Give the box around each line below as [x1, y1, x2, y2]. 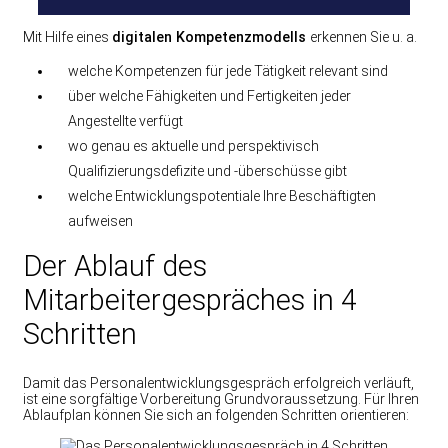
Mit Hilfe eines [23, 29, 112, 46]
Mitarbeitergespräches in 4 [23, 283, 357, 318]
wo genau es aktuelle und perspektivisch [68, 138, 319, 155]
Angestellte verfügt [68, 113, 183, 130]
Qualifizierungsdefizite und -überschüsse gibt [68, 163, 347, 180]
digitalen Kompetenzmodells [112, 29, 310, 46]
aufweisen [68, 213, 133, 230]
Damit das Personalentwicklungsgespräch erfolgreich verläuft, [23, 375, 414, 392]
